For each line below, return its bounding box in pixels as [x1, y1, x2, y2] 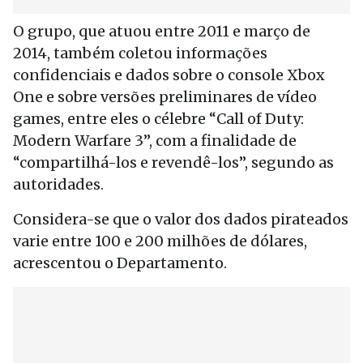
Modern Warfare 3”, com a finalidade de [13, 131, 297, 150]
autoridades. [13, 175, 104, 194]
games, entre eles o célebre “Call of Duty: [13, 109, 304, 128]
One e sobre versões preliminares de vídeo [13, 88, 317, 106]
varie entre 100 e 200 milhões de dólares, [13, 232, 307, 250]
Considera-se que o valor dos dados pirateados [13, 210, 348, 228]
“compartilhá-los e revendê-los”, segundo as [13, 153, 334, 172]
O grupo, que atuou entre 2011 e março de [13, 22, 310, 41]
